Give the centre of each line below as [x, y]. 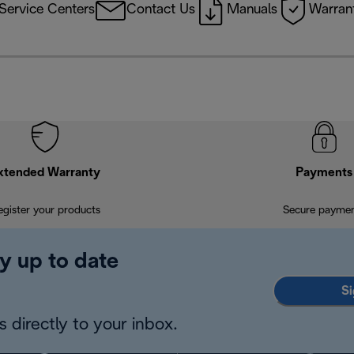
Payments [324, 173]
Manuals [252, 9]
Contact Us [161, 9]
